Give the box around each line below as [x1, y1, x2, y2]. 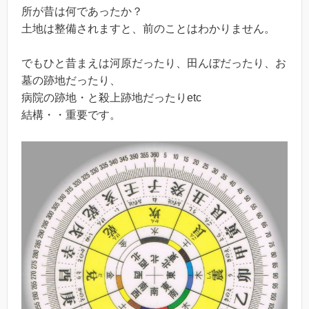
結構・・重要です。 [21, 109, 121, 121]
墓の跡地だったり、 [21, 74, 121, 87]
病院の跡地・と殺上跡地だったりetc [21, 92, 201, 104]
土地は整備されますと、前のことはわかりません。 [21, 22, 275, 34]
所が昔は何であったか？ [21, 5, 143, 17]
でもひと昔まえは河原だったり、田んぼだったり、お [21, 57, 286, 70]
